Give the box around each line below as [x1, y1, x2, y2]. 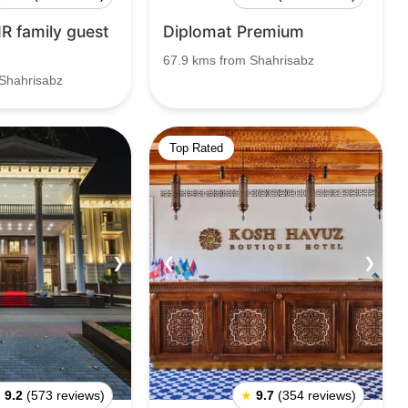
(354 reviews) [278, 388, 356, 403]
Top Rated [169, 141, 223, 155]
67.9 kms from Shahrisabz [163, 53, 314, 67]
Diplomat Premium [163, 22, 304, 41]
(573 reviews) [26, 388, 105, 403]
